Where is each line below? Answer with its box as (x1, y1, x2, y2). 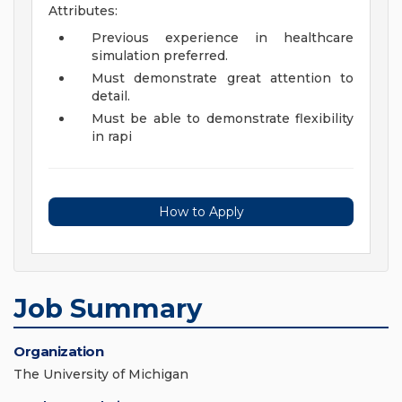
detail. (92, 88, 130, 105)
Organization (13, 343, 103, 361)
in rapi (92, 128, 132, 145)
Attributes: (48, 3, 118, 20)
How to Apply (158, 204, 244, 221)
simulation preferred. (92, 48, 228, 65)
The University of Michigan (13, 366, 188, 383)
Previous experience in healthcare (92, 30, 354, 47)
